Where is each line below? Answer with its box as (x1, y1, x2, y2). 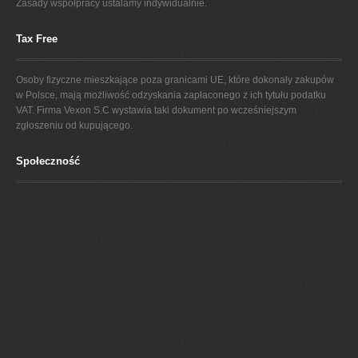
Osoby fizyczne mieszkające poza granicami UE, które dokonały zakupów (16, 74, 334, 86)
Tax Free (16, 32, 58, 45)
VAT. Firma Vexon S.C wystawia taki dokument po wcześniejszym (16, 104, 296, 116)
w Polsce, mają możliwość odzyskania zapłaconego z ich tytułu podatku (16, 89, 326, 101)
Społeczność (16, 154, 80, 167)
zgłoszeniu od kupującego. (16, 119, 133, 131)
